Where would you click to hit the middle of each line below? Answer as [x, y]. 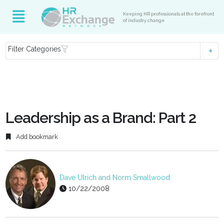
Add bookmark [36, 137]
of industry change [144, 20]
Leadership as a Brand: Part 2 [101, 118]
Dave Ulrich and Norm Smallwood [115, 178]
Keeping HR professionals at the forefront [169, 14]
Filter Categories [35, 49]
